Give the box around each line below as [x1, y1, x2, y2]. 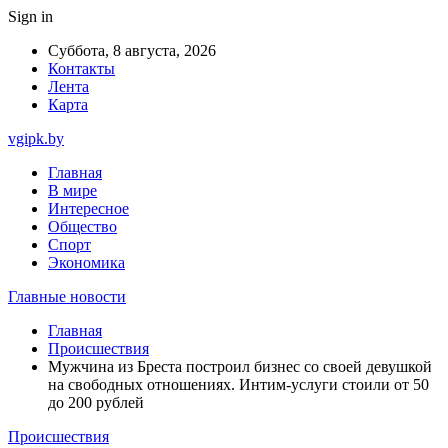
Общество [48, 218, 117, 235]
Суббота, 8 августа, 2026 [48, 42, 216, 59]
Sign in [8, 8, 53, 25]
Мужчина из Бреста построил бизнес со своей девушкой [48, 358, 432, 375]
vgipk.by [8, 130, 64, 147]
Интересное [48, 200, 129, 217]
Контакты [48, 60, 115, 77]
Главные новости [8, 288, 126, 305]
